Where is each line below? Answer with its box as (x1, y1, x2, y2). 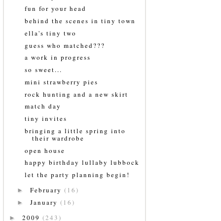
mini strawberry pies (25, 77, 99, 86)
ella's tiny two (25, 28, 77, 37)
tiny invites (25, 114, 68, 123)
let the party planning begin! (25, 170, 130, 180)
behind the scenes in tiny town (25, 16, 136, 26)
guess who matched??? (25, 40, 106, 50)
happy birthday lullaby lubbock (25, 158, 140, 167)
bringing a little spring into (25, 126, 126, 135)
